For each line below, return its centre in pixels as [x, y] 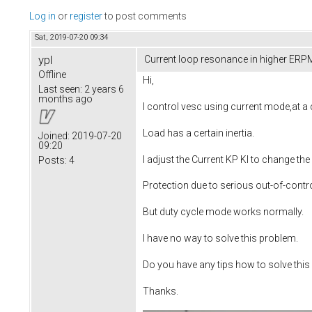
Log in [42, 16]
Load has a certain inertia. [198, 133]
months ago [65, 99]
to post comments [145, 16]
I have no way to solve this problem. [220, 238]
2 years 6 [103, 89]
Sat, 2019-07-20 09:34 [71, 38]
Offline [52, 75]
